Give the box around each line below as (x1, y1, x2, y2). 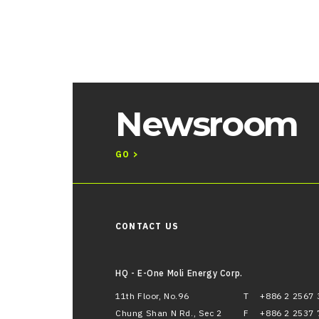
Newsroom (115, 103, 298, 145)
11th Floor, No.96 (115, 291, 189, 301)
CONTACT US (115, 221, 179, 231)
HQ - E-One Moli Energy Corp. (115, 268, 243, 278)
